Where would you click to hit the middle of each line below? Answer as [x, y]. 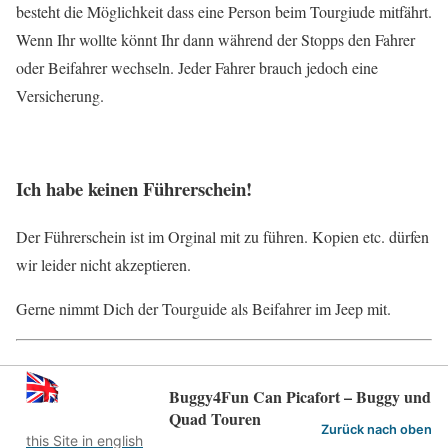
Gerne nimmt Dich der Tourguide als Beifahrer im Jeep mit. [203, 309]
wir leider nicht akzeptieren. [103, 265]
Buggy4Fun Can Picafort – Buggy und [300, 397]
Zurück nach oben [376, 430]
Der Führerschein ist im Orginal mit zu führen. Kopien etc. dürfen [222, 237]
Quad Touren [215, 419]
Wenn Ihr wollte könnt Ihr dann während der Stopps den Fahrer [215, 39]
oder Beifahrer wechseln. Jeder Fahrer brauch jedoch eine [197, 67]
